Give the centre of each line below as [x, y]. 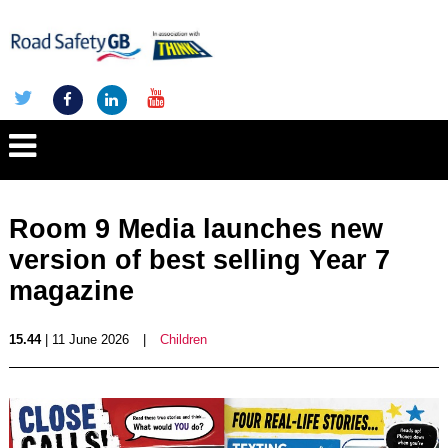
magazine [71, 291]
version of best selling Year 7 [199, 260]
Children [183, 339]
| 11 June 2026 [84, 339]
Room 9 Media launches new [195, 229]
